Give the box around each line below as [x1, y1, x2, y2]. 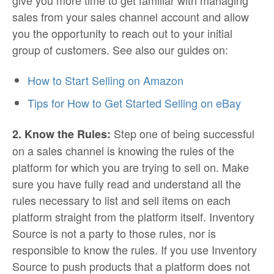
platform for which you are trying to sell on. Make [12, 159, 249, 176]
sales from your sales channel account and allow [12, 9, 249, 25]
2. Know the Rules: [12, 126, 111, 143]
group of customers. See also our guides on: [12, 42, 228, 58]
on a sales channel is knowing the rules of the [12, 143, 234, 159]
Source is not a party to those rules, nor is [12, 225, 216, 242]
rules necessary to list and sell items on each [12, 192, 231, 209]
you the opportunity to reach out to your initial [12, 25, 232, 42]
